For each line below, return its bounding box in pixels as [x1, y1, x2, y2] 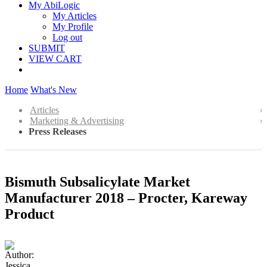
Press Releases [29, 126, 86, 136]
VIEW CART [29, 54, 82, 64]
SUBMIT [29, 43, 65, 53]
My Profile [52, 21, 93, 32]
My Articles [52, 11, 97, 21]
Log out [52, 32, 82, 42]
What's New [30, 85, 77, 95]
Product [5, 206, 54, 222]
